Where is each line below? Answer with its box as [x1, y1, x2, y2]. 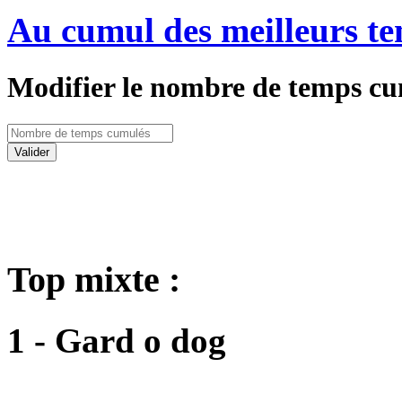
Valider [14, 144, 49, 159]
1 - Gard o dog [7, 320, 226, 360]
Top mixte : [7, 259, 180, 301]
